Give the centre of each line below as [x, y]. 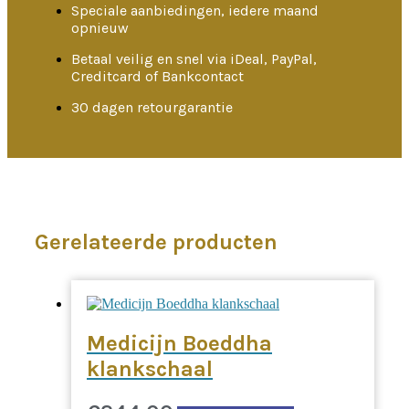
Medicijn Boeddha [179, 343]
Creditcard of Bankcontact [157, 76]
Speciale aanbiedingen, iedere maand [195, 10]
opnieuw [100, 28]
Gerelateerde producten [156, 241]
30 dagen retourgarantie [152, 107]
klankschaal [150, 368]
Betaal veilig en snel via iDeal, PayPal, [194, 59]
